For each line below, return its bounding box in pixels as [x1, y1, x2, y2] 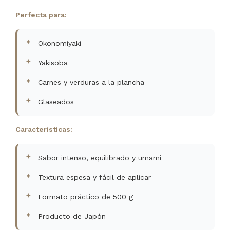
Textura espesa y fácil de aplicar [38, 173, 151, 181]
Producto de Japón [38, 212, 106, 220]
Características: [15, 125, 72, 133]
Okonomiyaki [38, 39, 81, 47]
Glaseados [38, 98, 74, 106]
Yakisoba [38, 59, 68, 67]
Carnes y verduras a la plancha [38, 78, 144, 86]
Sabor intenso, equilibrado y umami [38, 154, 161, 162]
